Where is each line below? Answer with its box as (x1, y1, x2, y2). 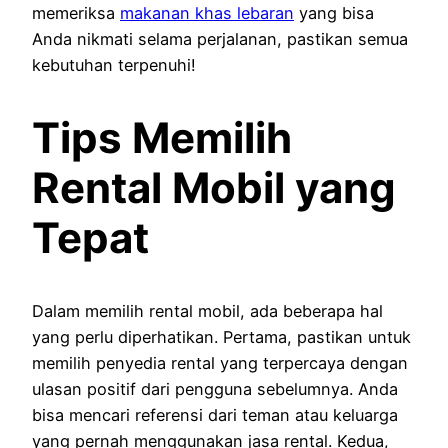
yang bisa (294, 2, 374, 23)
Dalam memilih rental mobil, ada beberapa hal (32, 300, 383, 321)
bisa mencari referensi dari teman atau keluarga (32, 404, 398, 425)
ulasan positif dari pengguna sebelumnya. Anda (32, 378, 398, 399)
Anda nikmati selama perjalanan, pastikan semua (32, 28, 408, 49)
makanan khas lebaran (120, 2, 294, 23)
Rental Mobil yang (32, 161, 396, 213)
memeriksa (32, 2, 120, 23)
